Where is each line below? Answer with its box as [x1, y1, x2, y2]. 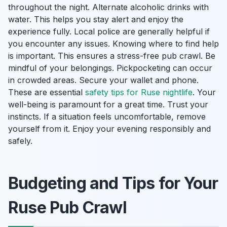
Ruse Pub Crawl [8, 198, 127, 217]
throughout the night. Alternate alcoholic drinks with [8, 2, 209, 12]
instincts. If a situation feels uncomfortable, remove [8, 111, 206, 122]
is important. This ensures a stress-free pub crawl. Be [8, 51, 215, 61]
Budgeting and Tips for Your [8, 173, 218, 193]
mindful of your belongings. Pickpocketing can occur [8, 63, 212, 73]
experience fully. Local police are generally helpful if [8, 26, 210, 36]
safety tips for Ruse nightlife [85, 87, 193, 97]
